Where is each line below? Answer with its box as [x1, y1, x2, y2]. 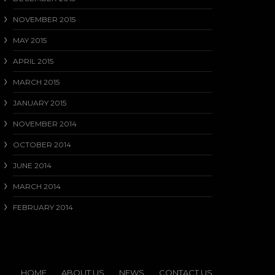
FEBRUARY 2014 [13, 203, 73, 212]
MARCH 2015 [13, 77, 60, 87]
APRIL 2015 [13, 56, 53, 66]
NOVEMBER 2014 [13, 119, 77, 128]
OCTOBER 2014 [13, 140, 71, 149]
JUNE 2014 [13, 161, 52, 170]
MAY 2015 [13, 36, 47, 45]
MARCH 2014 [13, 182, 61, 191]
